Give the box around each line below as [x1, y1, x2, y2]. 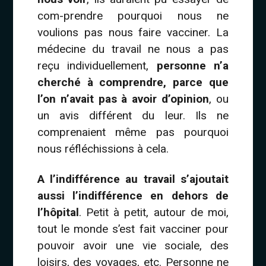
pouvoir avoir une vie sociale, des [37, 239, 229, 253]
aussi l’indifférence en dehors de [37, 189, 229, 203]
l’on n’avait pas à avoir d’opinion [37, 91, 210, 106]
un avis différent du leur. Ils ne [37, 108, 229, 122]
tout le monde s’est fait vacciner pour [37, 222, 229, 236]
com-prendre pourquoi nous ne [37, 8, 229, 23]
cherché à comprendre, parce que [37, 75, 229, 89]
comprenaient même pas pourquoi [37, 125, 229, 139]
